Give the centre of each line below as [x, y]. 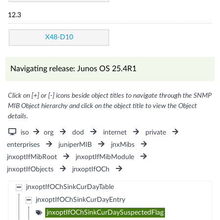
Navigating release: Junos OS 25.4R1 [74, 69]
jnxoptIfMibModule [105, 157]
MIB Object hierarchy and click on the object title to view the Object [103, 106]
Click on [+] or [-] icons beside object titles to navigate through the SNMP [110, 96]
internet [115, 132]
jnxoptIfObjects [30, 169]
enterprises [24, 145]
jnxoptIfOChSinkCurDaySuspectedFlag [105, 212]
